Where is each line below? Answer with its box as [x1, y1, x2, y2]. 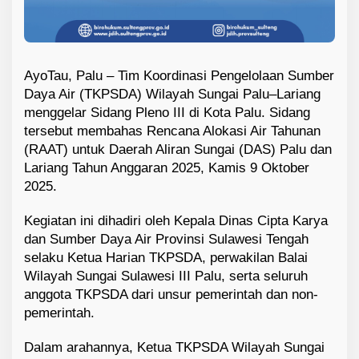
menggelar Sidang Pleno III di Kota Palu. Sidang [24, 105, 310, 121]
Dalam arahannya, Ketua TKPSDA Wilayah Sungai [24, 340, 325, 356]
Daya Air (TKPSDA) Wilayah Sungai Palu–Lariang [24, 87, 321, 103]
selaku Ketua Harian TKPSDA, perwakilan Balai [24, 250, 308, 266]
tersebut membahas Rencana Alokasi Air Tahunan [24, 123, 321, 139]
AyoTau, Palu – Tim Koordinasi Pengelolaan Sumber [24, 68, 334, 84]
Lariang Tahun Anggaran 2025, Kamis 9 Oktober [24, 160, 309, 176]
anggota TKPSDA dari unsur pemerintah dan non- [24, 287, 318, 303]
